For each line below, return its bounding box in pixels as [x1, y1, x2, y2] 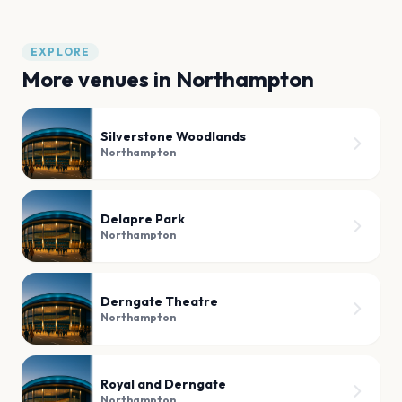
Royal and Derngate [100, 375, 226, 392]
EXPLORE [31, 44, 91, 58]
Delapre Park [100, 210, 185, 227]
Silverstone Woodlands [100, 127, 246, 144]
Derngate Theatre [100, 293, 218, 310]
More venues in [22, 65, 176, 92]
